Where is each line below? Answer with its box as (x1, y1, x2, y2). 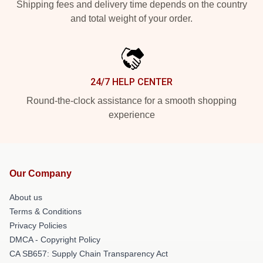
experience (108, 109, 155, 120)
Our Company (9, 168, 72, 178)
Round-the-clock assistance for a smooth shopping (26, 95, 237, 106)
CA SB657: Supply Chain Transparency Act (9, 248, 168, 258)
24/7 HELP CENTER (90, 76, 173, 87)
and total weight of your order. (70, 13, 193, 23)
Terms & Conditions (9, 206, 82, 216)
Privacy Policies (9, 220, 67, 230)
